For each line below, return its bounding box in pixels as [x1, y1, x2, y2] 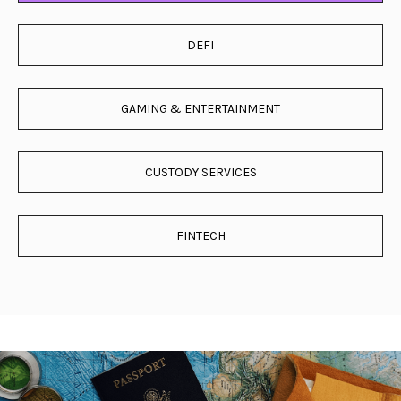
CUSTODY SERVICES [144, 165, 257, 180]
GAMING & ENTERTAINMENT [121, 101, 280, 116]
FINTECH [175, 228, 226, 243]
